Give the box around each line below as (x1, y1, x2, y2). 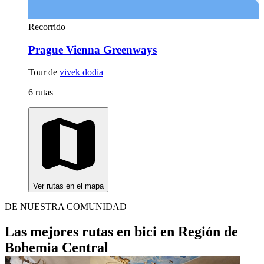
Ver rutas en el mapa (33, 181, 104, 191)
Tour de (28, 67, 60, 78)
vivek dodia (60, 67, 103, 78)
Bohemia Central (5, 240, 108, 256)
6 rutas (28, 87, 53, 98)
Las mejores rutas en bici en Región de (5, 224, 238, 240)
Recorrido (28, 21, 65, 32)
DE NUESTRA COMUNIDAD (5, 202, 127, 212)
